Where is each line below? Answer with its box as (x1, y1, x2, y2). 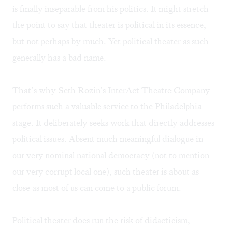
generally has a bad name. (12, 52, 106, 64)
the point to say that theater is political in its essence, (12, 19, 206, 31)
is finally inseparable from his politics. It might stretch (12, 3, 209, 15)
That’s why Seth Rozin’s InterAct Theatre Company (12, 84, 210, 96)
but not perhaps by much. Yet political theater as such (12, 36, 209, 47)
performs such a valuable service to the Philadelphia (12, 101, 202, 112)
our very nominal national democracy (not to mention (12, 150, 209, 161)
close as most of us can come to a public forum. (12, 182, 181, 194)
